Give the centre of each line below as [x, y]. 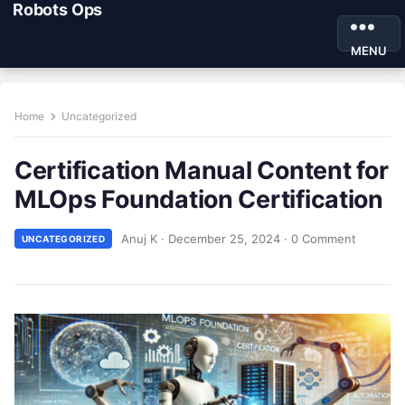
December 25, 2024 [225, 238]
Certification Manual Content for [202, 170]
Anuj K [140, 238]
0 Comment [324, 238]
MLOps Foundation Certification [199, 199]
